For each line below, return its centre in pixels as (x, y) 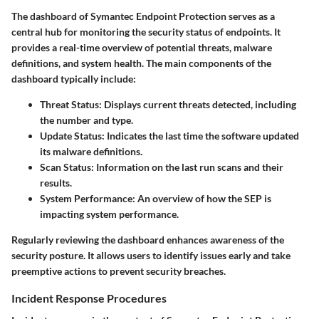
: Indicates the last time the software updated (200, 135)
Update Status (71, 135)
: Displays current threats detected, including (198, 104)
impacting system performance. (109, 214)
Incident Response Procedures (89, 298)
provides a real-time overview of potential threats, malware (142, 47)
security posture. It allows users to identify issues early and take (151, 255)
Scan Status (66, 167)
